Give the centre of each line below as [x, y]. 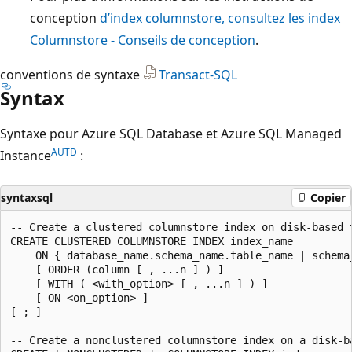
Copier [328, 198]
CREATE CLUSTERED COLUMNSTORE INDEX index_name [152, 241]
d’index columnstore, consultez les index [220, 18]
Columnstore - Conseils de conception [143, 40]
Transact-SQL [198, 74]
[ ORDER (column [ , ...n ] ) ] [117, 269]
